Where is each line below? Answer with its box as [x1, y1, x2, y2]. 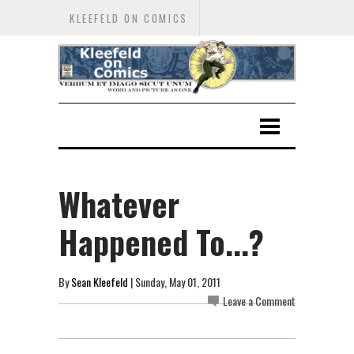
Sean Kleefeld [71, 273, 128, 290]
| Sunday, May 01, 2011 [128, 273, 220, 290]
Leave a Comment [223, 292, 296, 309]
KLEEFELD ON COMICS [70, 10, 188, 26]
